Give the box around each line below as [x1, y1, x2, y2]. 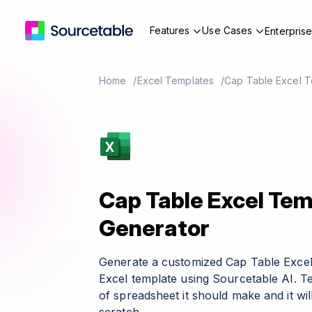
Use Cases [202, 24, 253, 36]
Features [149, 24, 190, 36]
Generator [99, 214, 210, 242]
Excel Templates [136, 75, 214, 86]
